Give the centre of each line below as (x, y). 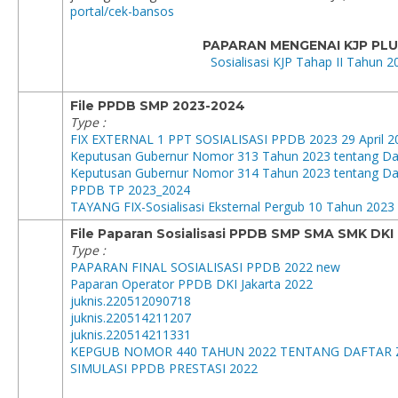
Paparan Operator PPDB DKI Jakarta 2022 (191, 284)
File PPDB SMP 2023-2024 (158, 106)
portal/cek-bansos (122, 11)
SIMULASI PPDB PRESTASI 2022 (164, 368)
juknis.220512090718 (131, 301)
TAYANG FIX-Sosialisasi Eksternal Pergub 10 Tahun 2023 (232, 207)
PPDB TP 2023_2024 (130, 190)
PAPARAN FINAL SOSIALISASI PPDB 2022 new (205, 267)
